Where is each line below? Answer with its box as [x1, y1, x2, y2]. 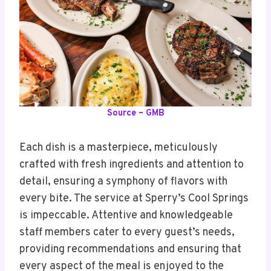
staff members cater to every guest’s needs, [19, 226, 235, 240]
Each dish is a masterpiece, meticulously [19, 141, 218, 155]
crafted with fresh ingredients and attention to [19, 158, 244, 172]
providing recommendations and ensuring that [19, 243, 241, 257]
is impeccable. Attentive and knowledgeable [19, 209, 233, 223]
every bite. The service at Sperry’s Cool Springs [19, 192, 249, 206]
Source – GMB [106, 108, 165, 120]
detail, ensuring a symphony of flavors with [19, 175, 227, 189]
